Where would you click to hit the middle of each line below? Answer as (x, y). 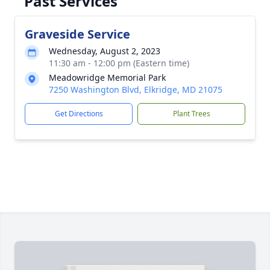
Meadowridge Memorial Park (107, 77)
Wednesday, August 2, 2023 (105, 51)
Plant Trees (191, 114)
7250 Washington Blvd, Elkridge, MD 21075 (136, 89)
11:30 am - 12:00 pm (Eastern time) (119, 63)
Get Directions (79, 114)
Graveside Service (77, 34)
